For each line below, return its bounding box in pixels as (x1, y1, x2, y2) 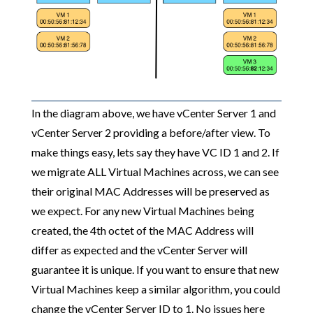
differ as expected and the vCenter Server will (31, 243, 247, 257)
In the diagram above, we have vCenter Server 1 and (31, 106, 276, 120)
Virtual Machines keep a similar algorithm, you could (31, 282, 280, 296)
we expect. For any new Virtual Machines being (31, 204, 254, 218)
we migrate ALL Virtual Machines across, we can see (31, 165, 279, 179)
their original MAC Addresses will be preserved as (31, 184, 270, 198)
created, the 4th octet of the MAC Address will (31, 224, 254, 238)
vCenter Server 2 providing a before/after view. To (31, 126, 270, 140)
